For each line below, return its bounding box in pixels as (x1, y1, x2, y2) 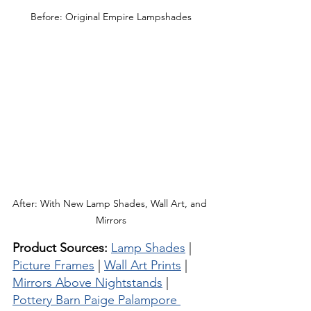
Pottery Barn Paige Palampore (12, 292, 180, 308)
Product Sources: (12, 240, 108, 256)
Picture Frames (12, 258, 94, 274)
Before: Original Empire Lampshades (31, 10, 192, 24)
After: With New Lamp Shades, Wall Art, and (12, 197, 210, 210)
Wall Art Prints (104, 258, 181, 274)
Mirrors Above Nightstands (12, 275, 162, 291)
